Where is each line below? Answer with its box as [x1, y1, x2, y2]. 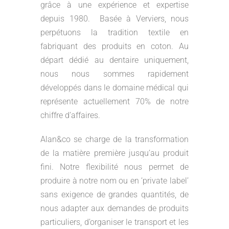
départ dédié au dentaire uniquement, [40, 55, 189, 65]
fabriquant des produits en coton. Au [40, 41, 189, 51]
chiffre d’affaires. [40, 110, 100, 120]
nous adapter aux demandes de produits [40, 203, 189, 213]
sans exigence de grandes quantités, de [40, 189, 189, 199]
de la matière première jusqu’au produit [40, 148, 189, 158]
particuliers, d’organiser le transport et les [40, 217, 189, 227]
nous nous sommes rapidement [40, 68, 189, 79]
